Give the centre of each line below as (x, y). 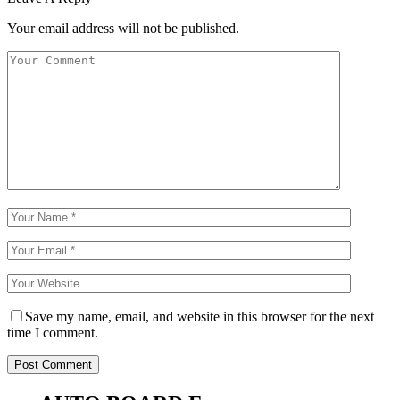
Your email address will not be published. (123, 28)
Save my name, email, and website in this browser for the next (200, 316)
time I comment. (53, 332)
